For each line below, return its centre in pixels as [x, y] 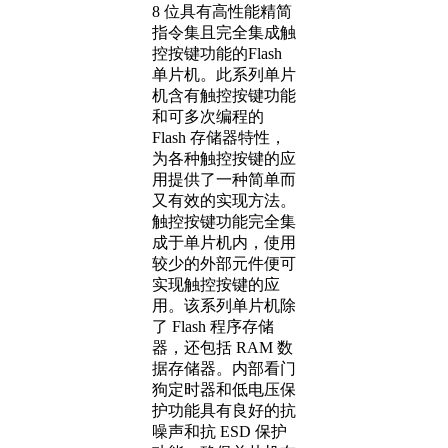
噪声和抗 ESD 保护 [219, 431]
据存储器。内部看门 [224, 368]
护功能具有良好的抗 [224, 410]
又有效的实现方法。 [224, 200]
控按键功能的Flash [217, 53]
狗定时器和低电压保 [224, 389]
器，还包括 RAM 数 [222, 347]
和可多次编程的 [208, 116]
